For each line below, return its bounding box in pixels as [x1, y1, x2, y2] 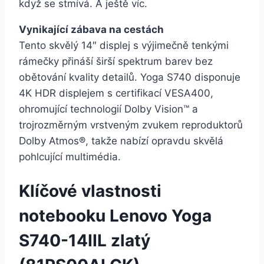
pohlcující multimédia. [19, 151, 121, 163]
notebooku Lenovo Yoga [19, 206, 212, 226]
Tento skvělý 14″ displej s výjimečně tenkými [19, 39, 229, 52]
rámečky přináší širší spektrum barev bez [19, 55, 213, 68]
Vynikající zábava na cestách [19, 24, 164, 36]
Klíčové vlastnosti [19, 181, 161, 202]
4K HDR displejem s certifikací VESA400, [19, 87, 213, 100]
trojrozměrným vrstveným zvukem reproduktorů [19, 119, 243, 131]
